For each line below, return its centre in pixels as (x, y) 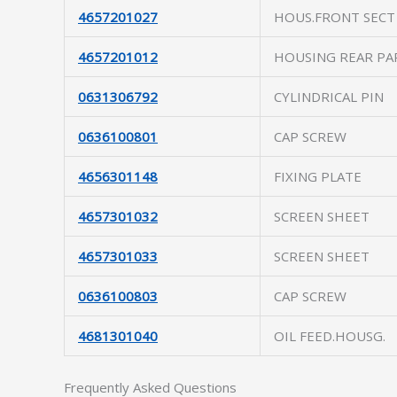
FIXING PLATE (318, 176)
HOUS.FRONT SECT (335, 17)
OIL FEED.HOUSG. (330, 336)
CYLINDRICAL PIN (329, 97)
